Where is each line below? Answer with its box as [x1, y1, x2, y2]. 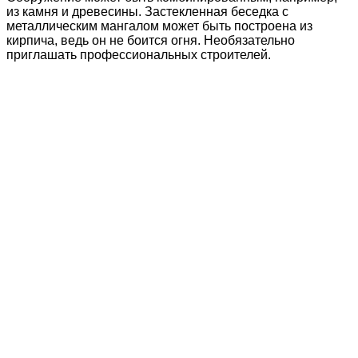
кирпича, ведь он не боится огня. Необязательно [6, 33, 295, 47]
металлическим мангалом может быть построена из [6, 18, 312, 33]
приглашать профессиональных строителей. [6, 47, 271, 62]
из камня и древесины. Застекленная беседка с [6, 4, 288, 18]
